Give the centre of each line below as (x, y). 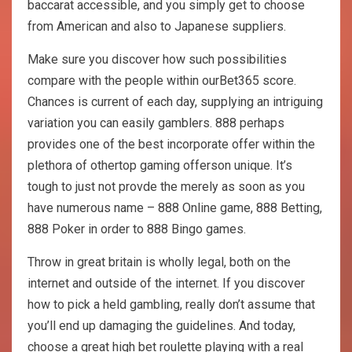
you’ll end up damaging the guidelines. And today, (161, 325)
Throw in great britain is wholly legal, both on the (159, 262)
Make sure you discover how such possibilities (157, 59)
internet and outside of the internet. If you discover (166, 283)
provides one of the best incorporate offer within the (171, 144)
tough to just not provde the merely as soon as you (166, 186)
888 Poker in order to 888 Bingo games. (137, 229)
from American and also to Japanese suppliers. (157, 26)
